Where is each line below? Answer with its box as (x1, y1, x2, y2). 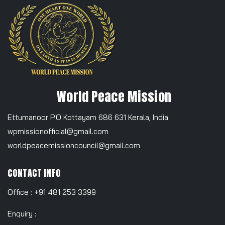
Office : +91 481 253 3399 (8, 187, 96, 197)
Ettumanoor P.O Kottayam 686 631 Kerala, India (8, 113, 168, 123)
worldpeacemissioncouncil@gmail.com (8, 141, 140, 151)
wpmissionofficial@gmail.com (8, 127, 108, 137)
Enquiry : (8, 209, 36, 219)
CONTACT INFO (8, 166, 61, 180)
